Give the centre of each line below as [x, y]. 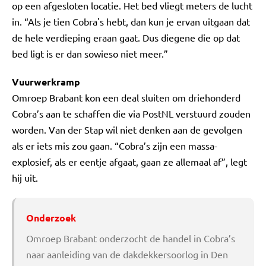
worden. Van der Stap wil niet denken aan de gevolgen [127, 129]
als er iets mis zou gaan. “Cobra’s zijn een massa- [115, 145]
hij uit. [25, 178]
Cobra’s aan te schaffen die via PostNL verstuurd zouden [131, 113]
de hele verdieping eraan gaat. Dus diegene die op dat [126, 37]
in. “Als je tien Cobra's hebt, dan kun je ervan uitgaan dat [131, 21]
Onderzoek [51, 218]
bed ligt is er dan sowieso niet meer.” [90, 53]
